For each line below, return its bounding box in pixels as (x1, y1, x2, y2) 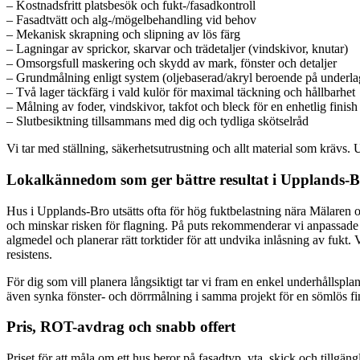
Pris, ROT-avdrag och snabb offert (6, 318, 235, 336)
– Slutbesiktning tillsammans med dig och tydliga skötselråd (6, 114, 309, 129)
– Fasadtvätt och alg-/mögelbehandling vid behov (6, 13, 256, 27)
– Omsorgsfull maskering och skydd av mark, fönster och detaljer (6, 56, 337, 71)
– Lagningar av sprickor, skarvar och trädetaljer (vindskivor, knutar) (6, 42, 348, 56)
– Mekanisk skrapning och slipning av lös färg (6, 27, 240, 42)
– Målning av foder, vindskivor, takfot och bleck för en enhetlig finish (6, 100, 358, 114)
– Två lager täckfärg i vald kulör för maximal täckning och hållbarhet (6, 85, 355, 100)
